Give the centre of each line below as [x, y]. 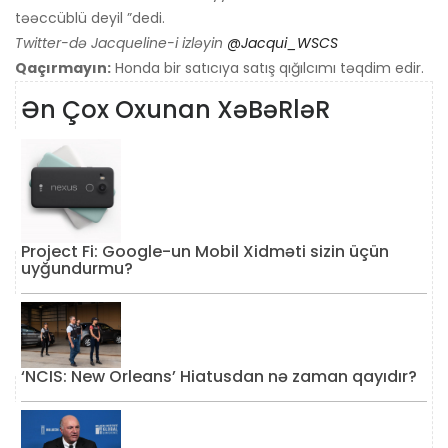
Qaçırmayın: [63, 67]
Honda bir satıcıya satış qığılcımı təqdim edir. [267, 67]
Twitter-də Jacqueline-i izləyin [121, 42]
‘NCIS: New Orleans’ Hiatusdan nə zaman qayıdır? [219, 377]
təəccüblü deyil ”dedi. [90, 17]
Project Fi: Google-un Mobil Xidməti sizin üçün [205, 251]
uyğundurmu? [77, 268]
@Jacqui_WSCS [282, 42]
